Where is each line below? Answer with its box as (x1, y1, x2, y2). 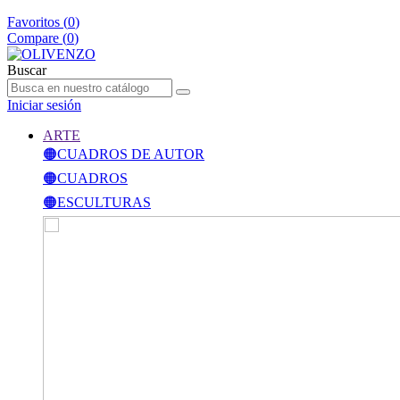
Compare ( (7, 30, 67, 46)
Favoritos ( (7, 14, 68, 29)
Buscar (7, 62, 46, 78)
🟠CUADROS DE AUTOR (43, 146, 204, 162)
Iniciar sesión (7, 97, 81, 112)
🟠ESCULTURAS (43, 195, 151, 210)
